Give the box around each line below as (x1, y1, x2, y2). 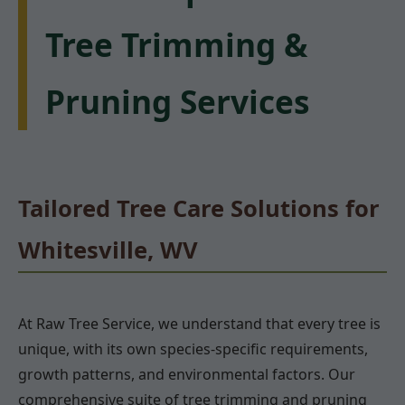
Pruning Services (45, 80, 309, 124)
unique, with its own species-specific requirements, (18, 338, 368, 359)
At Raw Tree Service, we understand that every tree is (18, 313, 381, 334)
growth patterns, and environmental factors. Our (18, 363, 355, 384)
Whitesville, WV (18, 234, 198, 267)
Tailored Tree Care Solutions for (18, 193, 380, 225)
